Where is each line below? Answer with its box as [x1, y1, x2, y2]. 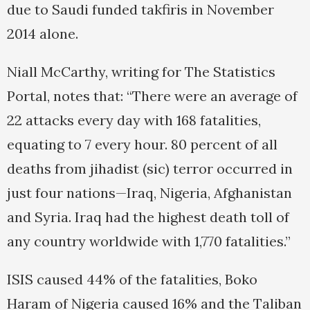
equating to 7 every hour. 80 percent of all [7, 136, 277, 154]
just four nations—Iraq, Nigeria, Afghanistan [7, 184, 292, 202]
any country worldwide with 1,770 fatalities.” [7, 232, 291, 250]
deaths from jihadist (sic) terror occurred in [7, 160, 293, 178]
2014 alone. [7, 25, 78, 43]
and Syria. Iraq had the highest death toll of [7, 208, 289, 226]
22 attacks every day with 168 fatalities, [7, 111, 261, 129]
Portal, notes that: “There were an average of [7, 87, 298, 105]
